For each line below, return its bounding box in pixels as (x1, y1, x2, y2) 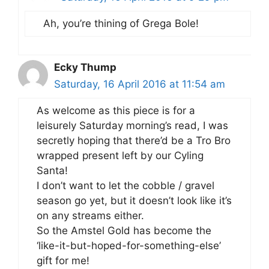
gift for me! (37, 255, 89, 267)
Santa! (37, 165, 68, 177)
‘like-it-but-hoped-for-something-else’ (37, 240, 221, 252)
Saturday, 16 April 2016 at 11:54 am (54, 78, 225, 91)
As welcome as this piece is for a (37, 104, 195, 117)
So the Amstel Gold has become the (37, 225, 211, 237)
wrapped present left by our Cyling (37, 150, 204, 162)
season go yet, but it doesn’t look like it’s (37, 195, 232, 207)
